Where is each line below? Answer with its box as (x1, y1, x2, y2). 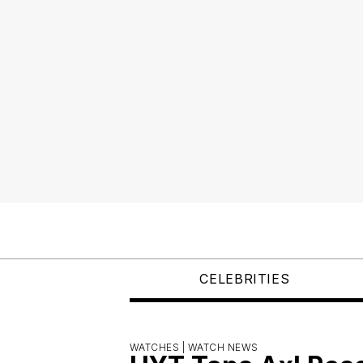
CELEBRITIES (199, 270, 290, 287)
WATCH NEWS (187, 340, 258, 353)
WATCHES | (130, 340, 188, 353)
